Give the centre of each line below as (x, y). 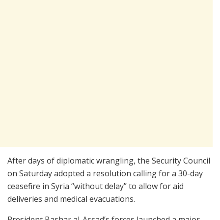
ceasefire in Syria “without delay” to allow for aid (96, 186)
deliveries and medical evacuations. (71, 199)
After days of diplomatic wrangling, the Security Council (109, 160)
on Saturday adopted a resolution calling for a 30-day (105, 173)
